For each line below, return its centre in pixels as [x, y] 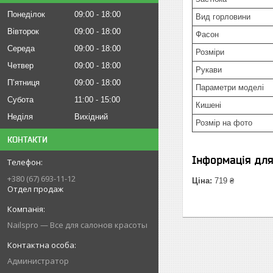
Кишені [208, 105]
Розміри [210, 52]
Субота [20, 100]
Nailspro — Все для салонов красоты [77, 225]
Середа [21, 48]
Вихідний [91, 117]
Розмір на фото [224, 123]
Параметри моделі [230, 87]
